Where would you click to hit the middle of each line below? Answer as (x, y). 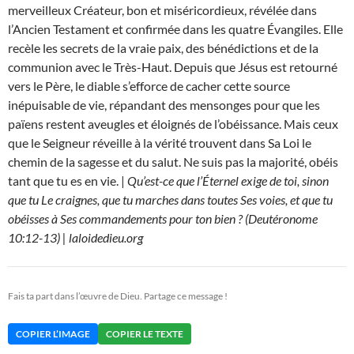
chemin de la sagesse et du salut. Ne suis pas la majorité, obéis (173, 162)
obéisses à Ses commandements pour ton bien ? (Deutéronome (163, 219)
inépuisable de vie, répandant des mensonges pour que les (164, 105)
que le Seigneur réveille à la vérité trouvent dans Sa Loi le (160, 143)
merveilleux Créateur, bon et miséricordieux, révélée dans (162, 10)
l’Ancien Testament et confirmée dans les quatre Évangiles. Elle (175, 29)
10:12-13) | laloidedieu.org (75, 238)
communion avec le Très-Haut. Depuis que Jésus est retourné (173, 67)
